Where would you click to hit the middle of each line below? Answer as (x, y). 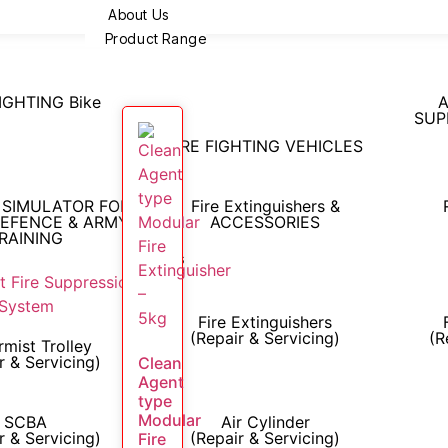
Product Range (155, 38)
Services (155, 258)
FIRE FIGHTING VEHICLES (265, 146)
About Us (138, 14)
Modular (169, 420)
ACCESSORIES (265, 222)
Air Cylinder (265, 422)
